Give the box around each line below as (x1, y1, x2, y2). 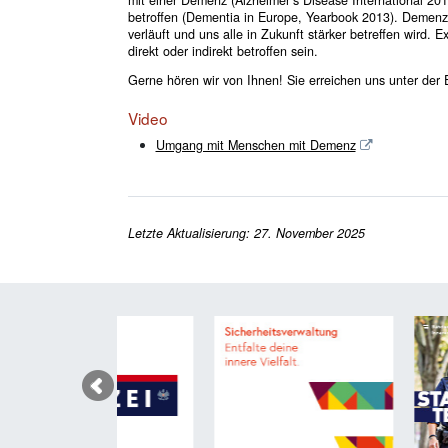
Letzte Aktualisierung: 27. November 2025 (127, 224, 365, 243)
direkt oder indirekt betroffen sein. (127, 41, 318, 60)
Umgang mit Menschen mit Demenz (155, 136, 356, 155)
